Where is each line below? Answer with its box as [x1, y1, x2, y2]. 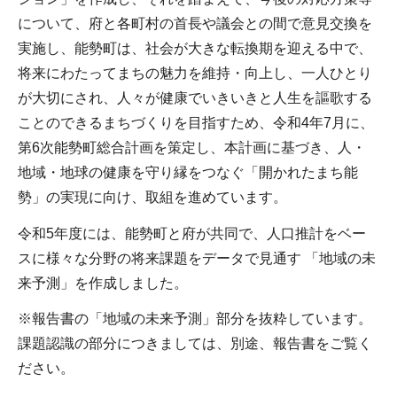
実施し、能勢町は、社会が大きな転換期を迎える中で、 [18, 40, 372, 56]
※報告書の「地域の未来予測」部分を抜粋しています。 [18, 311, 372, 327]
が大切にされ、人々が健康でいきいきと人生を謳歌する [18, 90, 372, 105]
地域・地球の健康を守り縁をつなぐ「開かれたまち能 [18, 164, 358, 180]
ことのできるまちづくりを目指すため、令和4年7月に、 [18, 114, 374, 130]
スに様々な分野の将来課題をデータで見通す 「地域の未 [18, 250, 376, 266]
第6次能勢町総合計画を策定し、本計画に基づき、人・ [18, 139, 366, 155]
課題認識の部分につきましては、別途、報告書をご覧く [18, 336, 372, 352]
